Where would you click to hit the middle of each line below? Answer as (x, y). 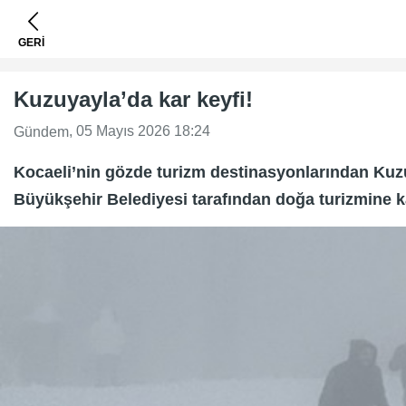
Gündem (41, 131)
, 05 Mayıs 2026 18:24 (140, 131)
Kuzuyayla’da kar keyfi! (133, 99)
